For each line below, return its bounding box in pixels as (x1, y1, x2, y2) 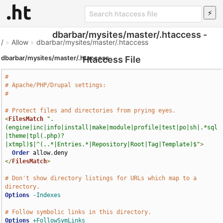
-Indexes (33, 192, 61, 199)
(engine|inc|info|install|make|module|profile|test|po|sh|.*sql (5, 124, 218, 131)
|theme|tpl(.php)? (5, 132, 65, 139)
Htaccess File (82, 54, 141, 65)
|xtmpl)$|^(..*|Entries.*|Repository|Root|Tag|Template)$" (5, 141, 201, 148)
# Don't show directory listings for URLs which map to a (5, 175, 197, 182)
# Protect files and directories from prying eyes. (5, 107, 176, 114)
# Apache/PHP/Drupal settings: (5, 82, 107, 89)
